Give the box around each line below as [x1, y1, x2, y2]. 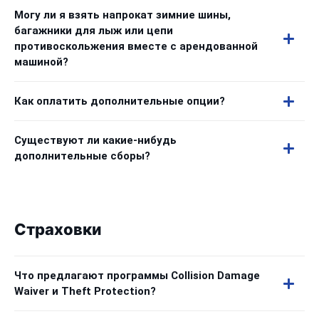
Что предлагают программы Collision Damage [14, 269, 260, 282]
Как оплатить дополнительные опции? [14, 95, 225, 108]
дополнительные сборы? [14, 150, 150, 162]
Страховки [14, 220, 102, 239]
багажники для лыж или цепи [14, 24, 173, 37]
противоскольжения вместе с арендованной [14, 40, 258, 53]
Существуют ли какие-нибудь [14, 134, 177, 147]
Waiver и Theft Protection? [14, 285, 156, 298]
